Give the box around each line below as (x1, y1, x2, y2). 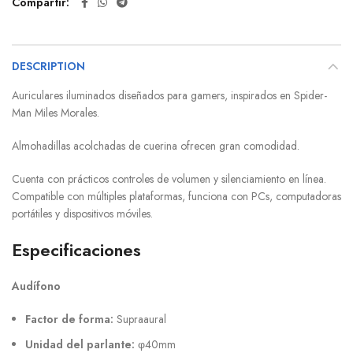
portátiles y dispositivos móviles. (12, 206, 153, 222)
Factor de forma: (25, 311, 117, 328)
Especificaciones (12, 237, 141, 263)
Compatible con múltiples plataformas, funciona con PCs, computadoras (12, 188, 341, 205)
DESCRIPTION (12, 58, 85, 75)
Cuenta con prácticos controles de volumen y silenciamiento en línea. (12, 171, 326, 188)
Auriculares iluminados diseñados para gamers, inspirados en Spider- (12, 87, 327, 104)
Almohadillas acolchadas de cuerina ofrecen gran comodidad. (12, 138, 299, 154)
